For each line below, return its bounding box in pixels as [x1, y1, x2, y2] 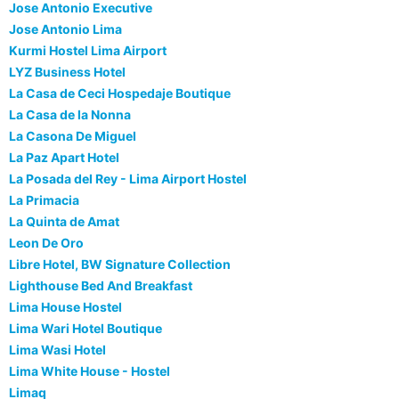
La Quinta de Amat [9, 214, 119, 230]
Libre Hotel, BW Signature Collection [9, 256, 231, 273]
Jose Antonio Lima [9, 21, 122, 37]
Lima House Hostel [9, 299, 122, 315]
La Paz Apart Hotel [9, 150, 119, 166]
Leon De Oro [9, 235, 84, 251]
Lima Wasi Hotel [9, 342, 106, 358]
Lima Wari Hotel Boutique [9, 321, 162, 337]
